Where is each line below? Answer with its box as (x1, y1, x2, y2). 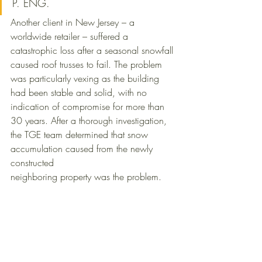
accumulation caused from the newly (11, 142, 156, 156)
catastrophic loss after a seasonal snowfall (11, 44, 176, 57)
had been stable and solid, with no (11, 86, 150, 99)
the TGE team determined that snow (11, 128, 151, 142)
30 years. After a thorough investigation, (11, 114, 170, 127)
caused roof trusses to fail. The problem (11, 58, 165, 71)
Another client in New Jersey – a (11, 16, 137, 29)
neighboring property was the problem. (11, 170, 167, 184)
